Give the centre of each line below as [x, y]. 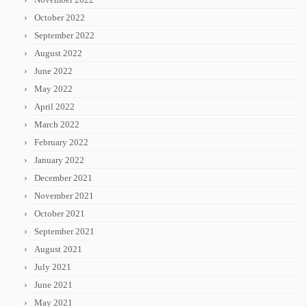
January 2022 [59, 160]
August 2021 [58, 249]
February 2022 [61, 143]
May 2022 [53, 89]
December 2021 [63, 178]
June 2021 [53, 285]
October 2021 [60, 214]
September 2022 [64, 36]
